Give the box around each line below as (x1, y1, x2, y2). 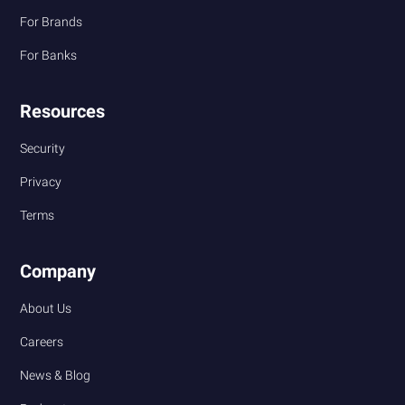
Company (20, 260, 97, 283)
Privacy (20, 174, 62, 190)
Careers (20, 334, 64, 350)
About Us (20, 301, 72, 316)
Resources (20, 100, 106, 123)
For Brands (20, 14, 83, 30)
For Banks (20, 48, 78, 63)
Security (20, 141, 66, 156)
